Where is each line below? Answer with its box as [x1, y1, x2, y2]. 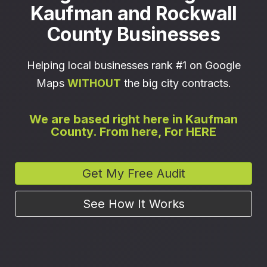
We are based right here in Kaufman [29, 112, 238, 127]
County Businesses [46, 23, 221, 46]
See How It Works [82, 197, 185, 212]
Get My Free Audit [82, 166, 185, 181]
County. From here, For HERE [51, 125, 216, 139]
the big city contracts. [120, 77, 231, 90]
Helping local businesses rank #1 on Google [26, 59, 241, 72]
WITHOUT [67, 77, 121, 90]
